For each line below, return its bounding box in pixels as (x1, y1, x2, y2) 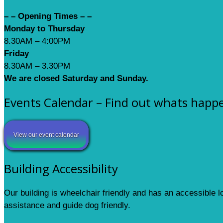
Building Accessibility (4, 160, 118, 177)
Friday (4, 48, 29, 58)
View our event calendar (13, 131, 79, 139)
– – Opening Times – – (4, 11, 92, 21)
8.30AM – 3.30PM (4, 61, 70, 71)
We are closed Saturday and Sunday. (4, 73, 148, 83)
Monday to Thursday (4, 23, 85, 33)
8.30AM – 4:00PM (4, 36, 70, 46)
